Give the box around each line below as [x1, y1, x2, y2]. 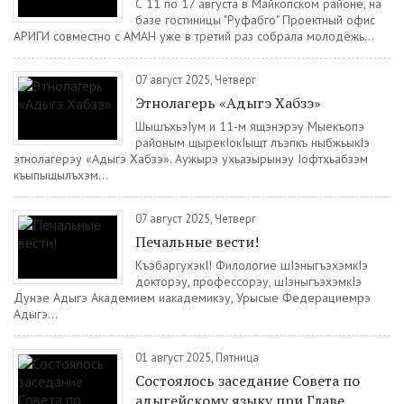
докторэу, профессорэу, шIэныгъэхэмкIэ [135, 273, 362, 289]
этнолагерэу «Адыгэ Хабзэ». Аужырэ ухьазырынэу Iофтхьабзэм [14, 151, 368, 167]
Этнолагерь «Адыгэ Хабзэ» [135, 93, 321, 113]
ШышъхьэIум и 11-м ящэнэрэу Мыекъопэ [135, 118, 364, 134]
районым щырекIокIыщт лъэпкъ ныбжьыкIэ [135, 134, 370, 151]
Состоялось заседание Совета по [135, 371, 360, 390]
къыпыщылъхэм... [14, 167, 108, 183]
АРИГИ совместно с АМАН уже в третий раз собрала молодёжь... [14, 28, 374, 44]
